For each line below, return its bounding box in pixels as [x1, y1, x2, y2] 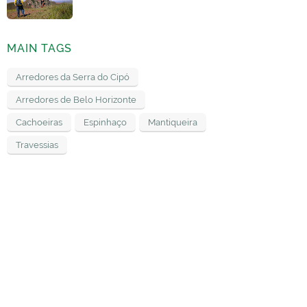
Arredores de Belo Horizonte [16, 95, 136, 106]
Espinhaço [84, 117, 127, 128]
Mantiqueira [148, 117, 197, 128]
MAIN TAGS [7, 42, 72, 56]
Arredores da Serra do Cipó [16, 72, 130, 83]
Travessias [16, 140, 58, 151]
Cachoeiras [16, 117, 62, 128]
